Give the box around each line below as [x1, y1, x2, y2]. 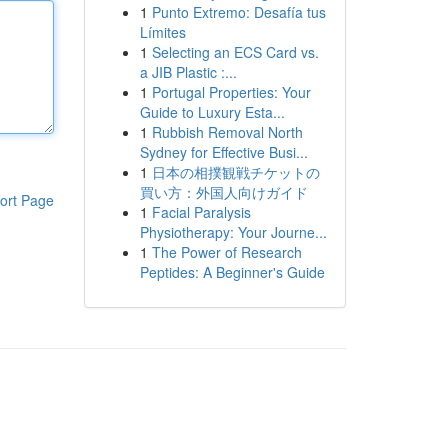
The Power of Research [151, 242, 302, 262]
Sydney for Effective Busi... [139, 142, 308, 162]
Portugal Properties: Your [151, 82, 311, 102]
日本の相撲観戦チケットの [151, 162, 320, 182]
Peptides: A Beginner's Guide [139, 262, 325, 282]
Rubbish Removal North [151, 122, 303, 142]
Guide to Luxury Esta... [139, 102, 285, 122]
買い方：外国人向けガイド [139, 182, 308, 202]
